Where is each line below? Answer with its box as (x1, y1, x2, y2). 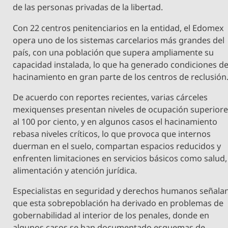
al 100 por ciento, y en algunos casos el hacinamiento (13, 116, 218, 127)
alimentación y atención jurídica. (13, 164, 137, 176)
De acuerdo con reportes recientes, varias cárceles (13, 91, 208, 103)
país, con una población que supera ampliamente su (13, 46, 214, 58)
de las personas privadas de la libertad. (13, 2, 163, 13)
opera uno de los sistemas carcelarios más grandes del (13, 34, 225, 46)
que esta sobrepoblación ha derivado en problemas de (13, 197, 224, 209)
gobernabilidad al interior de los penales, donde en (13, 210, 210, 221)
